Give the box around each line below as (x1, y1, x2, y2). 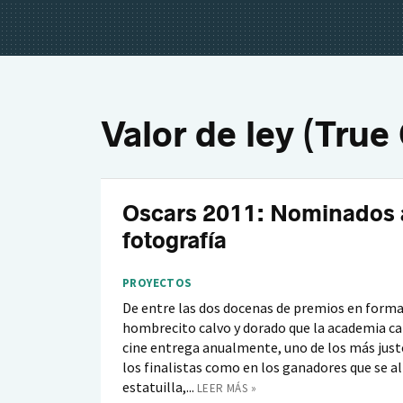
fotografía (122, 227, 227, 255)
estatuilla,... (122, 378, 194, 396)
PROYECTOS (122, 275, 193, 291)
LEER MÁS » (197, 381, 256, 396)
